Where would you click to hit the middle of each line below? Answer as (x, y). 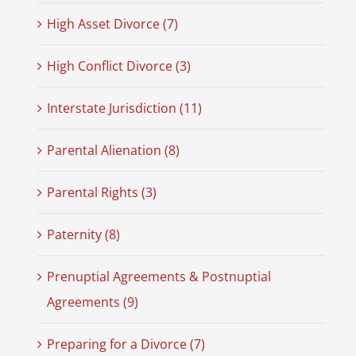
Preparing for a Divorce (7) (126, 344)
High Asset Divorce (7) (112, 24)
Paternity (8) (83, 235)
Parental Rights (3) (101, 193)
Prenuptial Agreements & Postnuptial (159, 277)
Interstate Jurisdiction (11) (124, 108)
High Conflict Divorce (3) (118, 66)
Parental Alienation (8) (113, 151)
